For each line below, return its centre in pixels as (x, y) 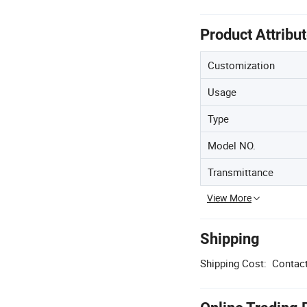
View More (229, 198)
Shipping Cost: (233, 263)
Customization (241, 65)
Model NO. (232, 145)
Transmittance (241, 172)
